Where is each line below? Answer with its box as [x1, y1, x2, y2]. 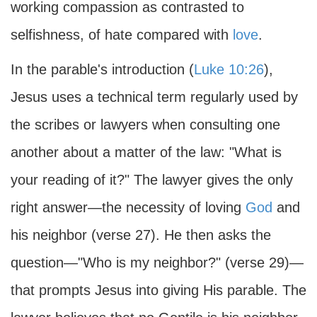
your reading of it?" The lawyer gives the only [11, 172, 293, 188]
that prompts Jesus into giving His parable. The [11, 282, 306, 298]
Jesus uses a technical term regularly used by [11, 89, 298, 105]
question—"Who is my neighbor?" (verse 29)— [11, 255, 304, 270]
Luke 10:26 [194, 62, 264, 77]
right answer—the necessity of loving [11, 200, 246, 215]
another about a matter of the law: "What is [11, 144, 282, 160]
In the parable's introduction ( [11, 62, 194, 77]
